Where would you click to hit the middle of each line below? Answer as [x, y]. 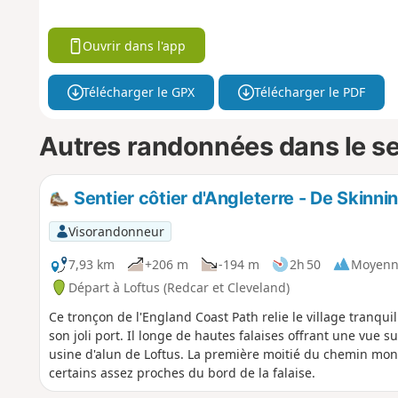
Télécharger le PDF [309, 92]
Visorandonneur [116, 231]
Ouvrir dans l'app [135, 45]
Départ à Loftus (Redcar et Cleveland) [179, 287]
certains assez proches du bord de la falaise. [182, 373]
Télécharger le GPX [139, 92]
